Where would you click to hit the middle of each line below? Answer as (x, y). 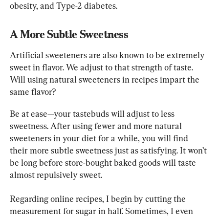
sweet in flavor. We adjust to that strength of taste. (102, 67)
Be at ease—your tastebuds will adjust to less (93, 113)
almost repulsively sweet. (56, 175)
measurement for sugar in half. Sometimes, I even (102, 211)
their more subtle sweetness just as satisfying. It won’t (109, 150)
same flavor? (33, 91)
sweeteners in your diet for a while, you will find (100, 138)
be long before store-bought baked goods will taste (104, 162)
